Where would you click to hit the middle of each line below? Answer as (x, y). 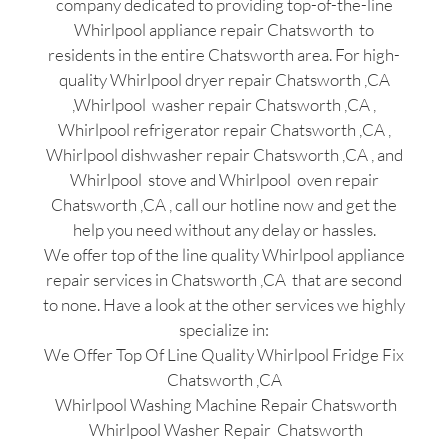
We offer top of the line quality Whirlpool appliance (224, 255)
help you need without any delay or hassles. (224, 230)
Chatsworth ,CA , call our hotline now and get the (224, 205)
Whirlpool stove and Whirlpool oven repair (224, 180)
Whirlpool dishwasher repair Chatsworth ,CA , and (224, 155)
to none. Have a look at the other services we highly (224, 305)
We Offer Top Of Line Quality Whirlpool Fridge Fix (224, 355)
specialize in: (224, 330)
